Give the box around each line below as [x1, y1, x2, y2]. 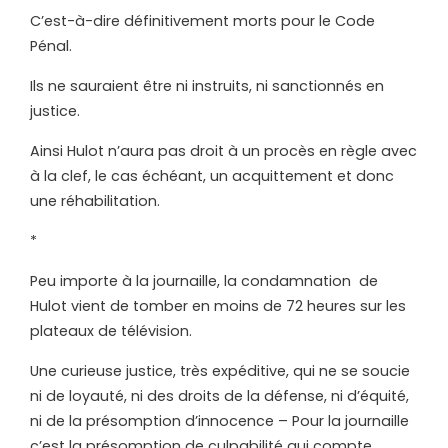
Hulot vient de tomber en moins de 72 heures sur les [30, 295, 406, 316]
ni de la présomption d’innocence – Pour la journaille [30, 410, 409, 431]
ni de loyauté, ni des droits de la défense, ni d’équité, [30, 385, 409, 406]
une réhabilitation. [30, 190, 160, 211]
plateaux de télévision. [30, 320, 192, 341]
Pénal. [30, 35, 72, 56]
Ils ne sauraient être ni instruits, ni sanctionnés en [30, 75, 384, 96]
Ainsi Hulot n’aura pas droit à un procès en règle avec [30, 140, 417, 161]
